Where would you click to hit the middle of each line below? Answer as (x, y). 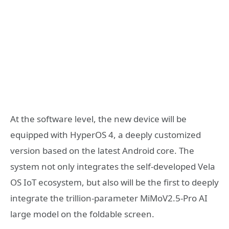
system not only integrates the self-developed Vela (113, 167)
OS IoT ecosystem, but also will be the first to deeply (114, 182)
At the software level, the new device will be (98, 119)
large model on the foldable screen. (82, 214)
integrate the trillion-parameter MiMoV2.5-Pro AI (109, 198)
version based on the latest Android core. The (102, 151)
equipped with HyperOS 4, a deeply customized (106, 135)
